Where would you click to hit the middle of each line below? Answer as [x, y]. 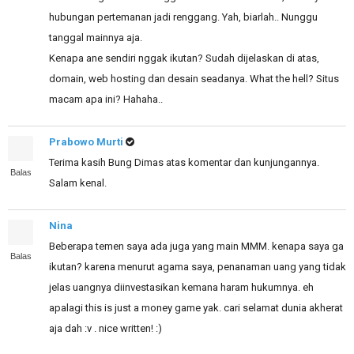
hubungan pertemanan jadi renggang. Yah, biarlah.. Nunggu [183, 17]
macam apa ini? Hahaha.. [106, 99]
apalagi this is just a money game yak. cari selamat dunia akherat [196, 308]
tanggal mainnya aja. [96, 38]
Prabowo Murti [87, 142]
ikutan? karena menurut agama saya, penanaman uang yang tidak [198, 267]
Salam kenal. [78, 183]
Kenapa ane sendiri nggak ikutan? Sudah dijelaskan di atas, [184, 58]
